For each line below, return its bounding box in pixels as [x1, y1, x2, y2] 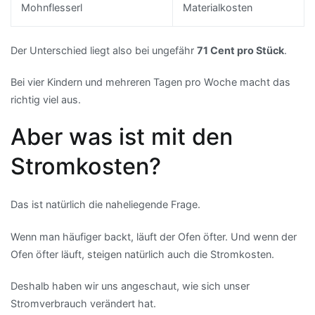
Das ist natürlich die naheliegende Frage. [11, 198, 200, 211]
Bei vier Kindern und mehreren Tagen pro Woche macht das [11, 76, 290, 89]
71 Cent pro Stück [197, 44, 284, 57]
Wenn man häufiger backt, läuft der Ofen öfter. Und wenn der [11, 230, 297, 243]
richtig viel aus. [11, 94, 81, 106]
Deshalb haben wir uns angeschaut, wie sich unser [11, 279, 250, 292]
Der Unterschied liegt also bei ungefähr [11, 44, 197, 57]
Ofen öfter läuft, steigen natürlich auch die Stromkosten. [11, 247, 274, 260]
